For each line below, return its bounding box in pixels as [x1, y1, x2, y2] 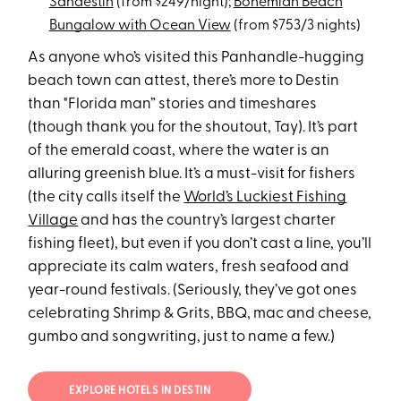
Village [28, 213, 79, 229]
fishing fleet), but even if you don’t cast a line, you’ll [28, 236, 372, 252]
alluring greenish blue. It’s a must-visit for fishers [28, 166, 356, 183]
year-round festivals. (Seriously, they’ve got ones [28, 283, 358, 299]
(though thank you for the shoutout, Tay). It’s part [28, 120, 359, 136]
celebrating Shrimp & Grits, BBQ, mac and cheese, [28, 306, 372, 322]
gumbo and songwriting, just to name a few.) [28, 329, 336, 346]
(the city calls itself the [28, 190, 184, 206]
